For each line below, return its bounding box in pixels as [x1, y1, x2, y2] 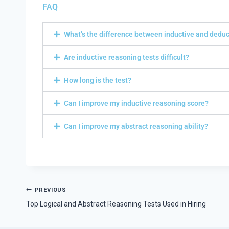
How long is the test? [64, 76, 131, 85]
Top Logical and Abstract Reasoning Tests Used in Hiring [26, 200, 206, 209]
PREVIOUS [34, 187, 66, 194]
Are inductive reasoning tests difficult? [64, 53, 189, 62]
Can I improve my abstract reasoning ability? [64, 122, 208, 131]
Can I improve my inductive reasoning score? [64, 99, 209, 108]
